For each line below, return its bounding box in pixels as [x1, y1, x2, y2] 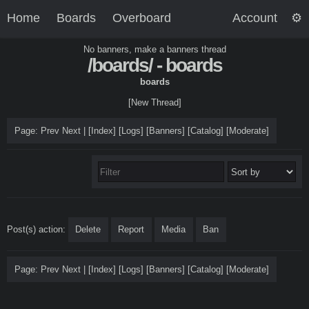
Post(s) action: [7, 224, 68, 235]
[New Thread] [128, 97, 181, 108]
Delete [75, 224, 101, 235]
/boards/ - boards [87, 54, 222, 76]
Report [118, 224, 144, 235]
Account [232, 11, 277, 25]
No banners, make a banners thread [83, 44, 226, 54]
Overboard [112, 11, 171, 25]
